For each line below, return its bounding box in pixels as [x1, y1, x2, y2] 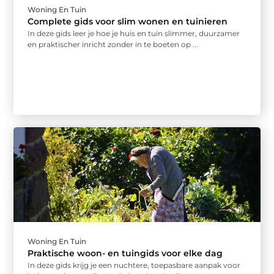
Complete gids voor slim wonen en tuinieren [28, 15, 228, 27]
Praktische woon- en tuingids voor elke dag [28, 248, 223, 259]
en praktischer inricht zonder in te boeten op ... [28, 39, 199, 49]
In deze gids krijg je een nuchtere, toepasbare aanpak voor [28, 261, 241, 270]
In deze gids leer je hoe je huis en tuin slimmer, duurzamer [28, 28, 240, 38]
